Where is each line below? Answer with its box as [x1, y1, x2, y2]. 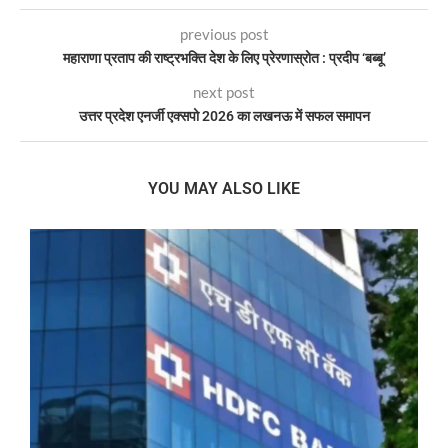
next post [193, 82, 255, 101]
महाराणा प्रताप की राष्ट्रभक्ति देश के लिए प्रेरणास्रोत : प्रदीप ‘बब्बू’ [62, 49, 386, 66]
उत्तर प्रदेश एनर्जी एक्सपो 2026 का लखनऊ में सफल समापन [78, 107, 370, 124]
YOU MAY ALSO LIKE [148, 178, 300, 198]
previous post [179, 24, 269, 43]
